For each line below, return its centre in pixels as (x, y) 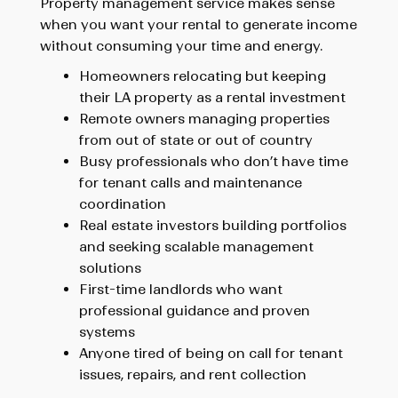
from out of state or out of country (195, 139)
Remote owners (131, 118)
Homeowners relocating (160, 76)
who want (247, 289)
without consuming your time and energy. (181, 45)
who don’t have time (277, 161)
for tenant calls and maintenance (190, 182)
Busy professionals (143, 161)
